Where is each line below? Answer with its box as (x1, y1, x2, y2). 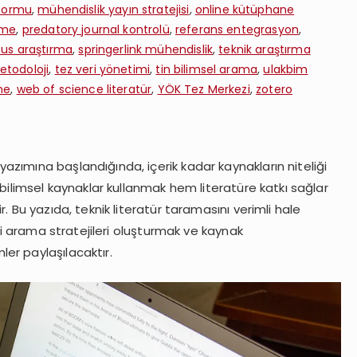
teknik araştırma (218, 41, 311, 57)
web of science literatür (16, 80, 152, 97)
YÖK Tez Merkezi (157, 80, 250, 97)
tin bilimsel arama (155, 61, 258, 77)
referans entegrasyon (175, 21, 299, 37)
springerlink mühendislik (78, 41, 213, 57)
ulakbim (263, 61, 308, 77)
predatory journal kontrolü (22, 21, 170, 37)
